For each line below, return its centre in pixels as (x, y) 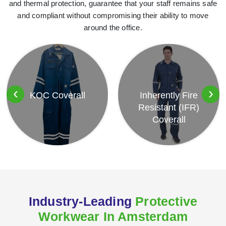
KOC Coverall (57, 96)
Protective (166, 201)
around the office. (113, 27)
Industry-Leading (82, 201)
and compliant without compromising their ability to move (113, 15)
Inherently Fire (169, 96)
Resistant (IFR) (169, 108)
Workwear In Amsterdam (113, 216)
